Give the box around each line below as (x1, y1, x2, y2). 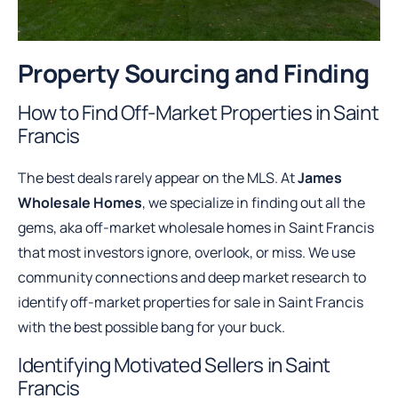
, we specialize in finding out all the (142, 193, 365, 213)
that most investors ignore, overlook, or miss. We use (18, 243, 355, 263)
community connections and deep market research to (18, 267, 366, 288)
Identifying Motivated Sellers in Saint (18, 351, 330, 379)
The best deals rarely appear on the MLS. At (18, 168, 298, 188)
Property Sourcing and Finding (18, 56, 370, 91)
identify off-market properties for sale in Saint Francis (18, 292, 363, 313)
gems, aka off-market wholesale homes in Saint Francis (18, 218, 374, 238)
